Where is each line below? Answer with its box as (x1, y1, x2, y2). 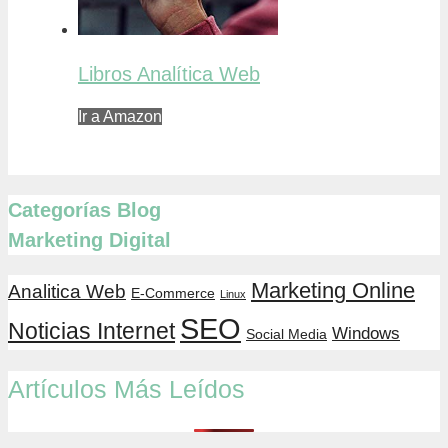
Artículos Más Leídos (8, 375, 245, 404)
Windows (332, 324, 400, 344)
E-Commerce (131, 285, 215, 302)
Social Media (246, 326, 327, 343)
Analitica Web (8, 281, 126, 303)
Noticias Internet (8, 318, 175, 345)
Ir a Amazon (78, 108, 162, 126)
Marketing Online (251, 278, 415, 304)
